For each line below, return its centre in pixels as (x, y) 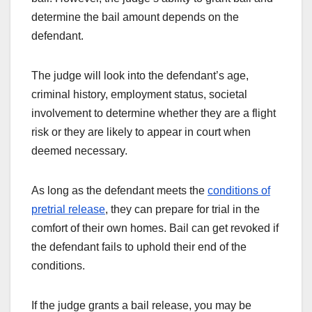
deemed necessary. (79, 150)
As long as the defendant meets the (119, 190)
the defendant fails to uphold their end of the (139, 247)
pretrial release (68, 209)
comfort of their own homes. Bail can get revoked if (155, 228)
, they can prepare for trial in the (182, 209)
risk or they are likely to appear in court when (141, 132)
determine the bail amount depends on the (135, 17)
